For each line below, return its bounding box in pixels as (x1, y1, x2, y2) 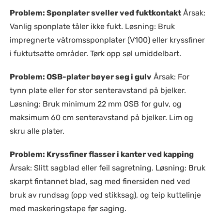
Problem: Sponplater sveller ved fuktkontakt (10, 8, 181, 17)
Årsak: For (152, 72, 189, 81)
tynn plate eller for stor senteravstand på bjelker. (10, 86, 186, 95)
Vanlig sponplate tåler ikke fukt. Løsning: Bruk (10, 22, 175, 31)
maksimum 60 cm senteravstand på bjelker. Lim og (10, 113, 193, 122)
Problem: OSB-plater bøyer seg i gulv (10, 72, 152, 81)
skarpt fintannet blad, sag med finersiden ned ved (10, 177, 190, 186)
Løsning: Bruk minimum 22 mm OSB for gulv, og (10, 99, 182, 108)
